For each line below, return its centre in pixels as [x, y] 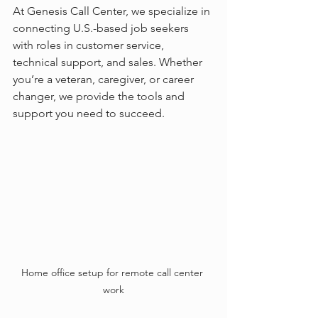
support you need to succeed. [89, 114]
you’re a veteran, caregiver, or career [105, 79]
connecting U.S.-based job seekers [102, 28]
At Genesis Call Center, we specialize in [113, 11]
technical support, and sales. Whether [109, 62]
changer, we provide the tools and [100, 97]
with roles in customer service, [90, 45]
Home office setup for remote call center [114, 273]
